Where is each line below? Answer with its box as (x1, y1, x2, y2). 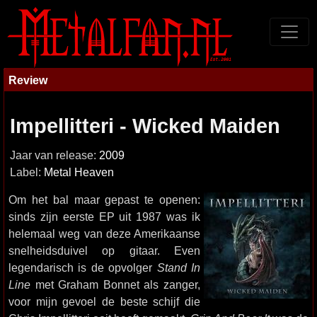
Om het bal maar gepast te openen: (8, 193, 200, 206)
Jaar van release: (10, 149, 99, 161)
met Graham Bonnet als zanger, (30, 278, 200, 291)
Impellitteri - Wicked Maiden (10, 115, 280, 137)
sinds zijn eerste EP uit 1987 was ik (8, 210, 200, 223)
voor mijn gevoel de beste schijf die (8, 295, 200, 308)
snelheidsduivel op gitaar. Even (8, 244, 200, 257)
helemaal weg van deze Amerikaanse (8, 227, 200, 240)
